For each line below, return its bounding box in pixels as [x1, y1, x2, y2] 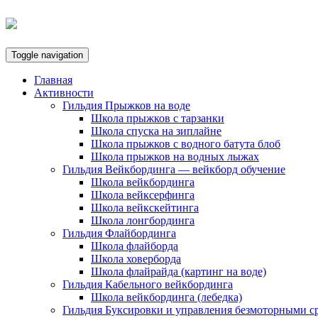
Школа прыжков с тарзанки [91, 111, 224, 124]
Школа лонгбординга [91, 214, 194, 226]
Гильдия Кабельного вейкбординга [62, 278, 233, 290]
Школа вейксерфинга [91, 188, 194, 201]
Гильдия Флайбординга [62, 226, 176, 239]
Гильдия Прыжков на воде [62, 99, 190, 111]
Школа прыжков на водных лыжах [91, 150, 259, 163]
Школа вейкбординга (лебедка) [91, 290, 242, 303]
